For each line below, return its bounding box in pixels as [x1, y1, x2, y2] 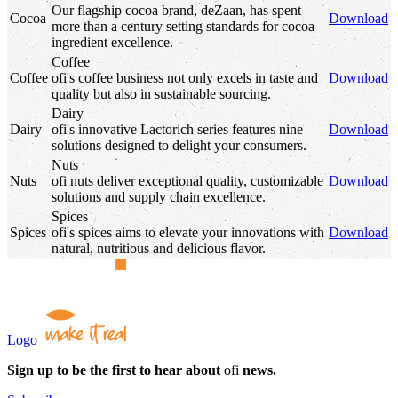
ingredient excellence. [52, 34, 173, 50]
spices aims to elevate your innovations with [75, 224, 324, 240]
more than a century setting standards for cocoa [52, 18, 314, 34]
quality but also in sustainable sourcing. [52, 85, 271, 101]
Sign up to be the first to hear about [7, 362, 224, 378]
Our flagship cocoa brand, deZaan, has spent [52, 2, 301, 18]
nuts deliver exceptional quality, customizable [67, 172, 323, 188]
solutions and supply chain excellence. [52, 188, 266, 204]
